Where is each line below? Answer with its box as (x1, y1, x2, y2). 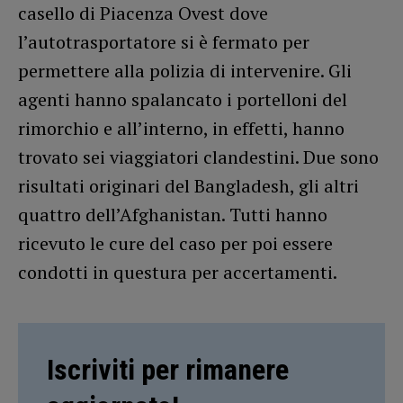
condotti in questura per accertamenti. (18, 259, 337, 284)
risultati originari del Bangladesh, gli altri (18, 173, 359, 198)
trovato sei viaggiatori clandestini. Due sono (18, 144, 379, 169)
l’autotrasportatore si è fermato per (18, 29, 309, 54)
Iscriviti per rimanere (47, 352, 289, 387)
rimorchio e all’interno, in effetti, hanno (18, 115, 345, 140)
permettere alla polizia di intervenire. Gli (18, 58, 352, 83)
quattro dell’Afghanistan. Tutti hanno (18, 201, 327, 227)
